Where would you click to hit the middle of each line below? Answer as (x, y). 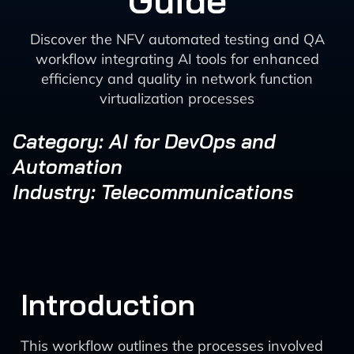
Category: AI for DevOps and (144, 141)
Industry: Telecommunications (153, 192)
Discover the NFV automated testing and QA (177, 39)
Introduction (108, 304)
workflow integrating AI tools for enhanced (177, 59)
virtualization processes (177, 98)
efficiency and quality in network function (177, 79)
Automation (68, 166)
